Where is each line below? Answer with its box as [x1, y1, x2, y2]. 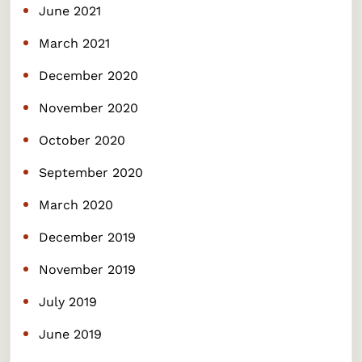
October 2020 [38, 133, 125, 148]
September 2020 [38, 165, 143, 180]
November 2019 [38, 262, 136, 277]
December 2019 [38, 229, 136, 245]
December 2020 [38, 68, 138, 83]
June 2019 [38, 326, 102, 342]
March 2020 [38, 197, 113, 213]
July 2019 [38, 294, 97, 309]
